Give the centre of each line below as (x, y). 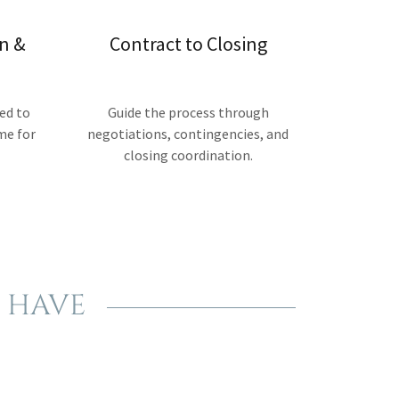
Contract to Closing (188, 44)
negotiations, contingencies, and (188, 134)
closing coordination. (188, 155)
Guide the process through (188, 112)
